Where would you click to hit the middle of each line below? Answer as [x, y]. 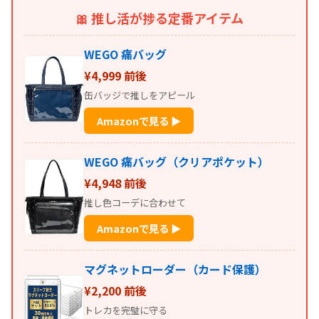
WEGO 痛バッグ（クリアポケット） [177, 162]
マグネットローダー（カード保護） [175, 270]
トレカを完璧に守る [126, 310]
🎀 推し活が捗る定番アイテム [159, 18]
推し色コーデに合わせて [135, 203]
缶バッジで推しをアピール [140, 95]
